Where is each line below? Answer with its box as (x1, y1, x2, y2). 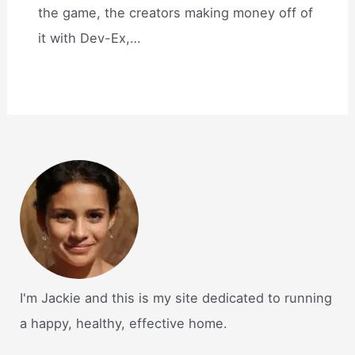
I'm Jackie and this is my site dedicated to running (20, 290, 333, 307)
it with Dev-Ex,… (38, 29, 141, 46)
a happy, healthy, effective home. (20, 315, 228, 332)
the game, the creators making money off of (38, 4, 314, 21)
